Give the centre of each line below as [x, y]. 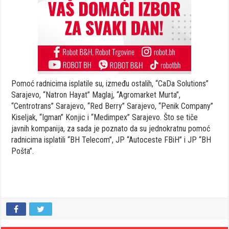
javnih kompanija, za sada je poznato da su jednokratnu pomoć [111, 128]
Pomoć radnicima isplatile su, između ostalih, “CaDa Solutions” [110, 83]
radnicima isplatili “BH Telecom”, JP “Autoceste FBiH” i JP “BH [111, 140]
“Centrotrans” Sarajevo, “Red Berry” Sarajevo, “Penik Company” [112, 106]
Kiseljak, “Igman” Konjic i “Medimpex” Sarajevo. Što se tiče [105, 117]
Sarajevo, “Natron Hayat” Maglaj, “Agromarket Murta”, [96, 95]
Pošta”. [23, 151]
